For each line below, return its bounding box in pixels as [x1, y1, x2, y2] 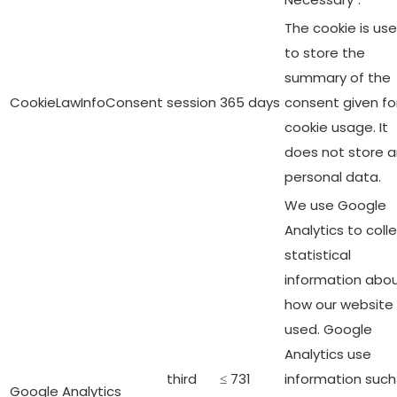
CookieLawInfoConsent [10, 92, 163, 112]
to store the [284, 43, 365, 62]
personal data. [284, 167, 381, 186]
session [167, 92, 216, 112]
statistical [284, 245, 351, 264]
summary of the [284, 67, 391, 87]
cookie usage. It [284, 117, 388, 136]
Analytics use [284, 344, 371, 363]
